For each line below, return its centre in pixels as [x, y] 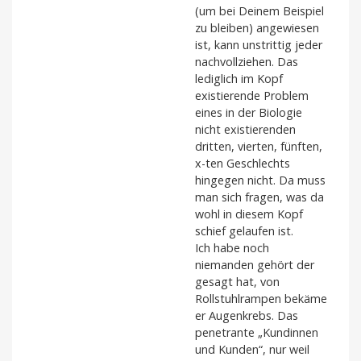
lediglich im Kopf [239, 79]
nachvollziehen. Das [247, 62]
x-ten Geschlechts [243, 164]
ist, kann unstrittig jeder [259, 45]
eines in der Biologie [249, 113]
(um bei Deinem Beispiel [259, 11]
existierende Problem [252, 96]
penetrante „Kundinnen [257, 333]
